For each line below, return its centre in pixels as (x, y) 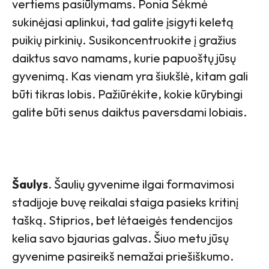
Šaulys (30, 184)
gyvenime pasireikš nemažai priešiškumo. (123, 256)
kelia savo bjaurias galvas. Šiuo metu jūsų (120, 238)
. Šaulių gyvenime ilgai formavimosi (141, 184)
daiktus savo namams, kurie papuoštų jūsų (124, 58)
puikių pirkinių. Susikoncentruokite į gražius (124, 40)
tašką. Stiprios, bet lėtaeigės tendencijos (122, 220)
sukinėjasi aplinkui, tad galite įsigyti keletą (123, 22)
